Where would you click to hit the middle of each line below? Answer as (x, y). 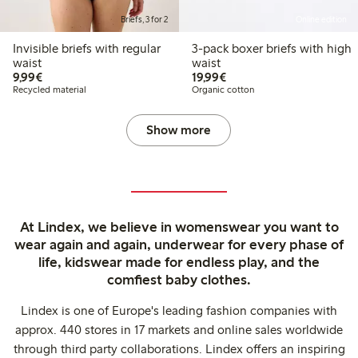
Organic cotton (223, 90)
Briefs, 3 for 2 (144, 20)
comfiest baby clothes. (179, 280)
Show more (179, 130)
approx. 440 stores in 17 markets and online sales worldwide (179, 330)
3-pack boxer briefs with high (271, 49)
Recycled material (50, 90)
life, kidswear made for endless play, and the (179, 263)
